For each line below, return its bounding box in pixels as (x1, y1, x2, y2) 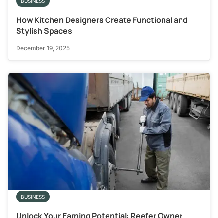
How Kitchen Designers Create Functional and (16, 15, 188, 26)
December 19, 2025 (16, 44, 70, 52)
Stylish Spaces (16, 25, 72, 36)
